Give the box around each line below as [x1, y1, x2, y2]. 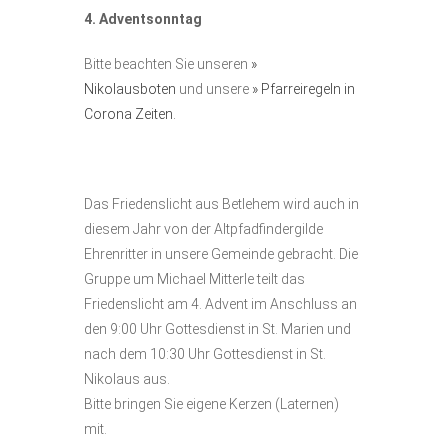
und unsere [176, 80, 252, 97]
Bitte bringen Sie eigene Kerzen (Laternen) [84, 395, 339, 412]
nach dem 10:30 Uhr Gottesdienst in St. [84, 345, 326, 362]
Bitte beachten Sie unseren [84, 55, 251, 72]
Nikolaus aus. [84, 370, 170, 387]
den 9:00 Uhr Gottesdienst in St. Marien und [84, 320, 351, 337]
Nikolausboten [84, 80, 176, 97]
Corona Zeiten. [84, 105, 179, 122]
